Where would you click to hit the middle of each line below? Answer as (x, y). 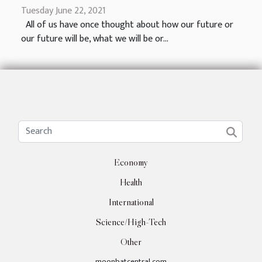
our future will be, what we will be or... (95, 39)
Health (131, 182)
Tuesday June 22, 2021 (63, 11)
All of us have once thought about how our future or (127, 25)
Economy (131, 162)
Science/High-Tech (131, 222)
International (131, 202)
